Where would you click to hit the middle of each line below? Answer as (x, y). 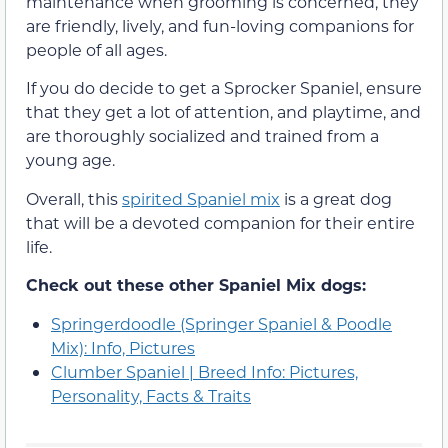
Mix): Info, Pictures (123, 347)
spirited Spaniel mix (201, 198)
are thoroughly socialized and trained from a (202, 136)
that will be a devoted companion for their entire (220, 222)
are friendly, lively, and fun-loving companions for (220, 25)
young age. (70, 160)
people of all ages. (96, 49)
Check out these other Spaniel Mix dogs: (196, 285)
